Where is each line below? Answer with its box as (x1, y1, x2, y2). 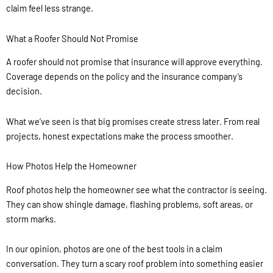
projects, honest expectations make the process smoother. (6, 130, 233, 141)
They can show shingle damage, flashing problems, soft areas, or (6, 198, 253, 210)
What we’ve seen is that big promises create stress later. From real (6, 115, 260, 127)
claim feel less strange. (6, 2, 93, 14)
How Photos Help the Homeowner (6, 160, 136, 172)
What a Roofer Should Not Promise (6, 32, 138, 44)
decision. (6, 85, 42, 97)
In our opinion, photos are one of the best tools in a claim (6, 243, 222, 255)
